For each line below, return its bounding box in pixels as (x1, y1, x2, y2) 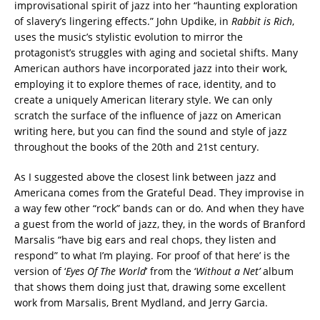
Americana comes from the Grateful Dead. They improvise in (14, 185, 304, 199)
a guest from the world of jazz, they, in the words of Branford (14, 216, 306, 231)
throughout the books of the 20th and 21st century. (14, 139, 259, 154)
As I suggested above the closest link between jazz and (14, 169, 276, 184)
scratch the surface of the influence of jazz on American (14, 108, 281, 122)
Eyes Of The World (66, 264, 146, 278)
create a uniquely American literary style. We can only (14, 92, 272, 106)
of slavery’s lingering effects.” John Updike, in (14, 14, 231, 28)
